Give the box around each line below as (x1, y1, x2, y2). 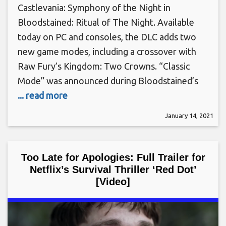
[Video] (96, 176, 130, 188)
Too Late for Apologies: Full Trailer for (21, 152, 205, 163)
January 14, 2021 (165, 112, 213, 120)
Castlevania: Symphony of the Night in (18, 3, 171, 13)
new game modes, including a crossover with (18, 46, 196, 57)
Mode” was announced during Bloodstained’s (18, 76, 198, 86)
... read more (18, 90, 68, 101)
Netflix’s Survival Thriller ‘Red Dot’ (29, 164, 197, 176)
